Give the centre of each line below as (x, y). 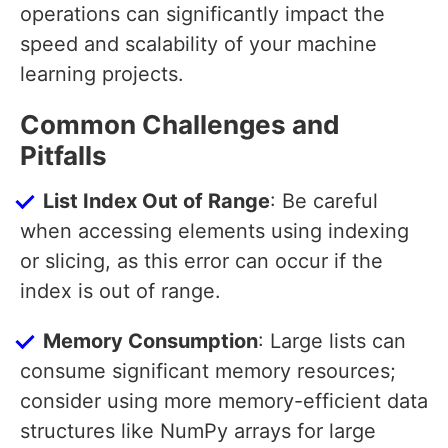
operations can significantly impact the (202, 14)
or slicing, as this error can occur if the (201, 261)
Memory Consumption (150, 341)
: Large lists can (332, 341)
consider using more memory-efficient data (224, 401)
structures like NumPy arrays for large (198, 431)
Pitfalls (63, 156)
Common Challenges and (180, 125)
